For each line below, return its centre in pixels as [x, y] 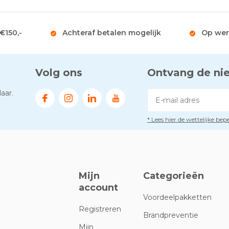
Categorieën [174, 176]
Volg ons [59, 73]
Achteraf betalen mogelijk [112, 33]
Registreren [100, 209]
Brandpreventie [171, 215]
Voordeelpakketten [178, 197]
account [99, 188]
